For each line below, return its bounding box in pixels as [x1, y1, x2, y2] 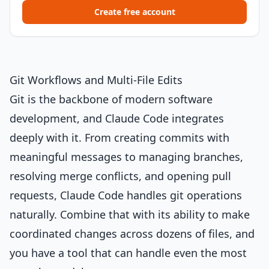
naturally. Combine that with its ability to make [10, 207, 250, 222]
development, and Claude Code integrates [10, 111, 224, 125]
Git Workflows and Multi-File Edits [10, 73, 183, 87]
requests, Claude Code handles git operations [10, 188, 242, 202]
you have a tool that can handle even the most [10, 246, 247, 260]
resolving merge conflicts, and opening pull [10, 169, 231, 183]
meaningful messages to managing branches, [10, 150, 243, 164]
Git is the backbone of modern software [10, 92, 213, 106]
